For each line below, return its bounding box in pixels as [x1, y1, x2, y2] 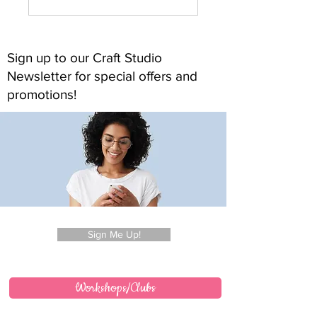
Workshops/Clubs [75, 279, 156, 297]
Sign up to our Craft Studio [7, 50, 162, 66]
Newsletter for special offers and [7, 69, 197, 84]
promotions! [7, 87, 80, 103]
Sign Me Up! [87, 229, 141, 241]
